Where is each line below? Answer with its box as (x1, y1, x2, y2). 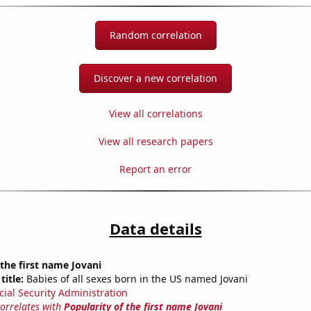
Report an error (119, 162, 192, 176)
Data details (109, 218, 202, 239)
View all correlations (108, 107, 203, 121)
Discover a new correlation (94, 72, 217, 85)
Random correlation (109, 28, 202, 42)
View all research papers (98, 135, 213, 149)
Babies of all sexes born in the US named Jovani (23, 272, 248, 286)
